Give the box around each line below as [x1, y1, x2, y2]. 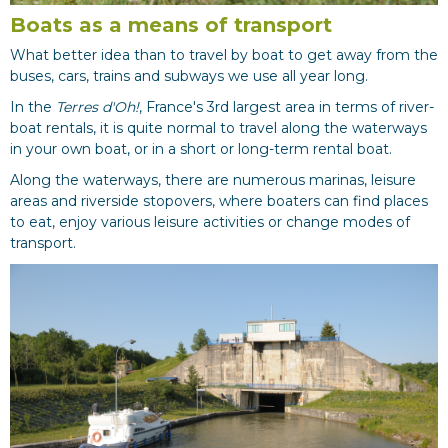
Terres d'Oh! [56, 98, 139, 117]
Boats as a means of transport [10, 13, 332, 38]
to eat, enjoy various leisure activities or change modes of [10, 213, 410, 232]
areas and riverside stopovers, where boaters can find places [10, 192, 428, 211]
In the [10, 98, 56, 117]
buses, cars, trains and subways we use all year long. [10, 67, 368, 86]
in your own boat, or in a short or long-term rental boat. [10, 140, 392, 159]
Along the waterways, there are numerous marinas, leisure [10, 171, 416, 190]
